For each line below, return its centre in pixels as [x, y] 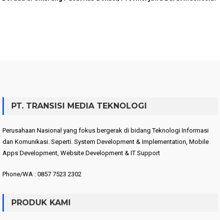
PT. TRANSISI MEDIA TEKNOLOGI [79, 106]
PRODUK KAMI [41, 202]
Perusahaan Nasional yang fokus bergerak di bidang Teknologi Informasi [105, 130]
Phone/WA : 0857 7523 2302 [42, 174]
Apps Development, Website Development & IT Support [81, 153]
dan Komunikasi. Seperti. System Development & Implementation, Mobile [105, 141]
